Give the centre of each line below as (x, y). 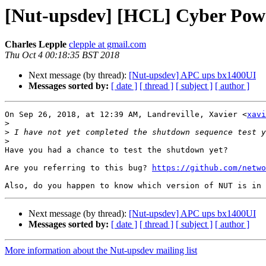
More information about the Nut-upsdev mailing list (101, 251)
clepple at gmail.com (107, 45)
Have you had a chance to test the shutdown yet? (116, 150)
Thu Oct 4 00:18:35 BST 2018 (62, 55)
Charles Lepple (36, 45)
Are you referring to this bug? (78, 168)
